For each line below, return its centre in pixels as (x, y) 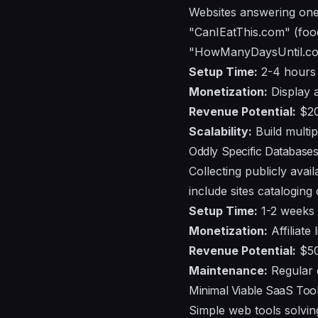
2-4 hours (287, 71)
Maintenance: (228, 270)
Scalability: (220, 131)
